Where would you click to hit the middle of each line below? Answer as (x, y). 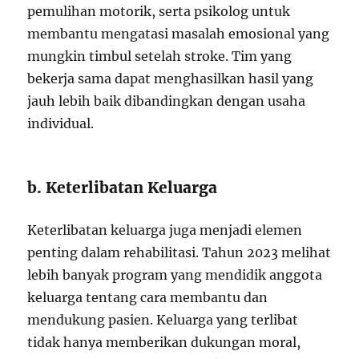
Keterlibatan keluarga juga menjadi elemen (165, 230)
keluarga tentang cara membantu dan (148, 297)
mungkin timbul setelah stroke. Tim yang (160, 56)
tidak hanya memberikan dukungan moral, (164, 342)
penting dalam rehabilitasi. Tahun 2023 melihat (179, 252)
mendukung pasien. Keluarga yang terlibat (163, 320)
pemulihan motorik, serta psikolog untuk (159, 11)
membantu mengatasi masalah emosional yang (179, 34)
